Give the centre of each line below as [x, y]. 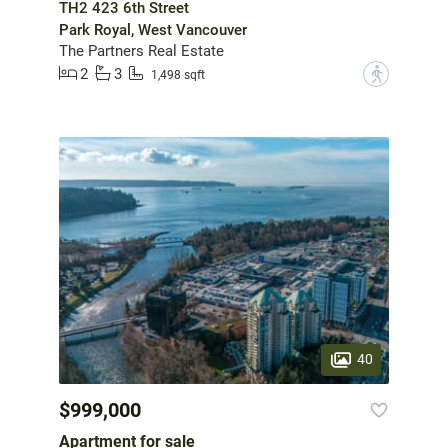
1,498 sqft [178, 75]
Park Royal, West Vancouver [153, 29]
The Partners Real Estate [141, 50]
